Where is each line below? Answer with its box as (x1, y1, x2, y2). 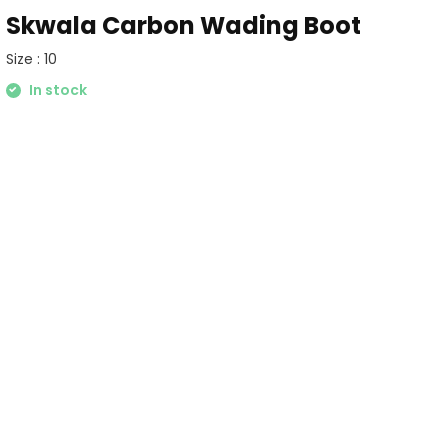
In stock (25, 80, 87, 101)
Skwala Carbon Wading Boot (5, 9, 361, 43)
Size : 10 (5, 49, 57, 70)
